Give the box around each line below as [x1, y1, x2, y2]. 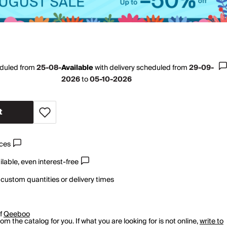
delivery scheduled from [109, 62, 190, 74]
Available [61, 62, 94, 74]
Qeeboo [3, 208, 30, 221]
